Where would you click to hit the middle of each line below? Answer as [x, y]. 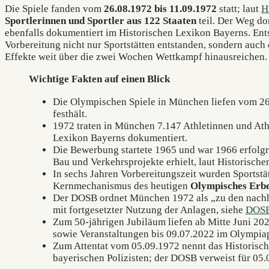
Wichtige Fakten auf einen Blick [99, 79]
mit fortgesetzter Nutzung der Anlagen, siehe [149, 210]
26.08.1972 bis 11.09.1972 [160, 9]
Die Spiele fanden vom [54, 9]
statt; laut [239, 9]
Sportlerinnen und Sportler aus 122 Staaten [101, 21]
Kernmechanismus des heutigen [122, 186]
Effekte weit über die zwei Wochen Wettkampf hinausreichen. [136, 57]
